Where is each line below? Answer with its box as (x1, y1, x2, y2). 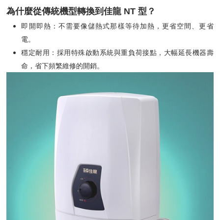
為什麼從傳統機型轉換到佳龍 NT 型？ (6, 6, 156, 16)
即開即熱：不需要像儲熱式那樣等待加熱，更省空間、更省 (21, 22, 214, 30)
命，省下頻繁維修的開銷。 (21, 62, 104, 70)
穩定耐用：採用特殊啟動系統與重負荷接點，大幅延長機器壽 (21, 49, 214, 56)
